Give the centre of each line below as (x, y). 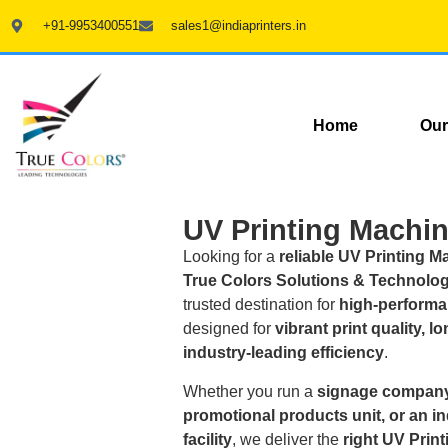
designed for (229, 329)
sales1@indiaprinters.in (238, 25)
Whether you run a (250, 391)
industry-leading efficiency (283, 353)
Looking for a (231, 257)
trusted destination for (261, 305)
